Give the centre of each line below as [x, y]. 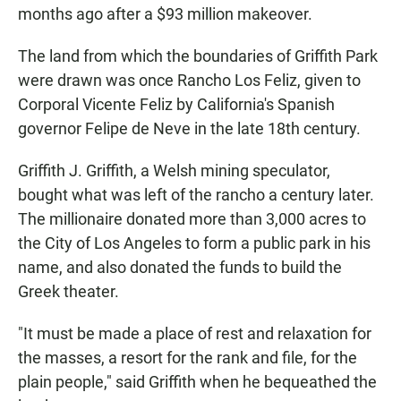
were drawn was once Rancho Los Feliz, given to [189, 80]
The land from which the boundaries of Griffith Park [198, 56]
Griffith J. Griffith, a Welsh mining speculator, [174, 171]
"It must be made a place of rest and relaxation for [195, 333]
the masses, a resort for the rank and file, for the [188, 358]
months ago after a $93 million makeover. [165, 14]
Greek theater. [68, 291]
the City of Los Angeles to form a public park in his [194, 243]
